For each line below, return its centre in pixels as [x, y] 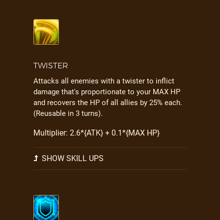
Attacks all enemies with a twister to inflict [104, 81]
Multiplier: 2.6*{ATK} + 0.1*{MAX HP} [96, 133]
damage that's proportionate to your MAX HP [107, 92]
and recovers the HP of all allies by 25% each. [108, 103]
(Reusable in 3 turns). [68, 113]
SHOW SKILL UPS [72, 158]
